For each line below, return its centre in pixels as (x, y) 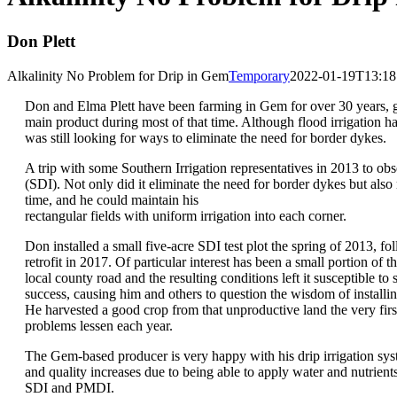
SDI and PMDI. (70, 387)
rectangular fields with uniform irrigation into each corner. (186, 215)
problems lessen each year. (99, 325)
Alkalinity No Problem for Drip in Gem (118, 75)
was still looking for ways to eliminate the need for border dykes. (206, 137)
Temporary (259, 75)
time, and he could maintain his (112, 199)
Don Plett (41, 41)
